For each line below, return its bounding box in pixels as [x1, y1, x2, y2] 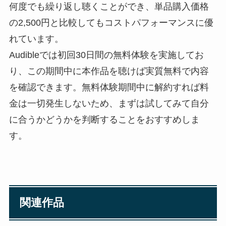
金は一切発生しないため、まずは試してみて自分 [9, 98, 209, 108]
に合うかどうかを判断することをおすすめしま [9, 114, 200, 125]
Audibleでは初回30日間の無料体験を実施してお [9, 49, 204, 60]
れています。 [9, 33, 64, 44]
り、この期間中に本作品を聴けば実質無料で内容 [9, 66, 209, 76]
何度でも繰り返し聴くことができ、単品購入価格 [9, 1, 209, 12]
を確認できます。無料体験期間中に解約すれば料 [9, 82, 209, 92]
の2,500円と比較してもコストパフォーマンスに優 [9, 17, 213, 28]
